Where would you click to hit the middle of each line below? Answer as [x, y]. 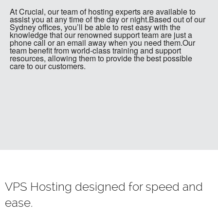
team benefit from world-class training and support [95, 51]
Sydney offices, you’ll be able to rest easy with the [95, 27]
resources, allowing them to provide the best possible [101, 58]
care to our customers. [48, 66]
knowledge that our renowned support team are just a [101, 35]
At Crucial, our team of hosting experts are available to [103, 12]
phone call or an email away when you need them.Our [102, 43]
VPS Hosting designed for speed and [104, 187]
